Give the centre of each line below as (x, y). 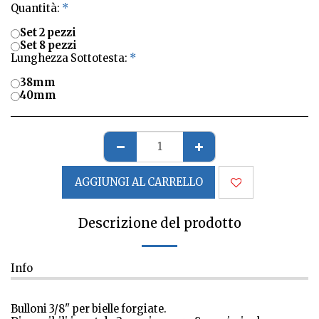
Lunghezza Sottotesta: (70, 58)
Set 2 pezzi (48, 33)
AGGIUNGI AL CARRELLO (138, 183)
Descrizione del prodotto (159, 224)
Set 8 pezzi (48, 46)
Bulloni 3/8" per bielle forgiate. (89, 309)
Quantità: (36, 9)
